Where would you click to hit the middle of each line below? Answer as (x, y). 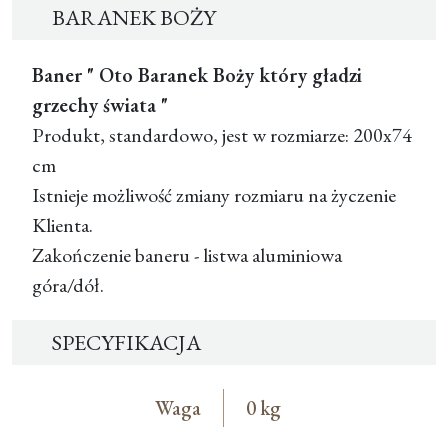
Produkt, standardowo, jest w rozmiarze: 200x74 (222, 135)
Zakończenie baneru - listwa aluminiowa (187, 255)
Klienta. (62, 225)
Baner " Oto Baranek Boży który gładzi (197, 75)
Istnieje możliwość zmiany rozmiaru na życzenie (214, 195)
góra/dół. (68, 285)
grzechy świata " (100, 105)
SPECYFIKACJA (126, 343)
